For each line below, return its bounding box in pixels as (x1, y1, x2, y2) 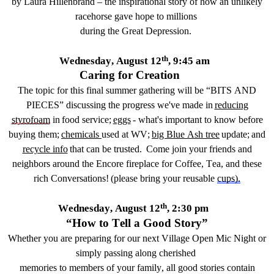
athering (144, 85, 175, 96)
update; (220, 129, 251, 140)
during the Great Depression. (80, 25, 194, 36)
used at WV (102, 129, 147, 140)
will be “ (175, 85, 210, 96)
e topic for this (29, 85, 86, 96)
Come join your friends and (146, 144, 252, 155)
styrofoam (11, 114, 50, 125)
